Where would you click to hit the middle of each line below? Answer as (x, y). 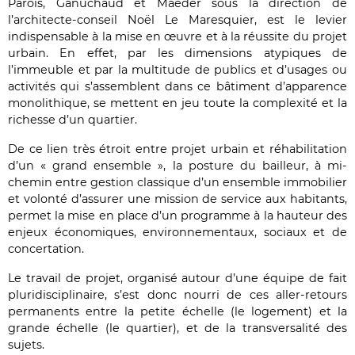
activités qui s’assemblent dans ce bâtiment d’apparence (177, 87)
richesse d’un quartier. (73, 120)
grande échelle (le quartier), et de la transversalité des (177, 328)
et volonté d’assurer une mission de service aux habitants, (177, 199)
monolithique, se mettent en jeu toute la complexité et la (177, 103)
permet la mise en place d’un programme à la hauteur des (177, 216)
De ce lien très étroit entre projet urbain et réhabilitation (177, 149)
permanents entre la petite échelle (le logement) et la (177, 312)
